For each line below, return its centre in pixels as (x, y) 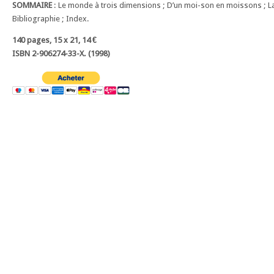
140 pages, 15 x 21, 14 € (54, 40)
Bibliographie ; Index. (51, 19)
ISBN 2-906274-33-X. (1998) (61, 54)
